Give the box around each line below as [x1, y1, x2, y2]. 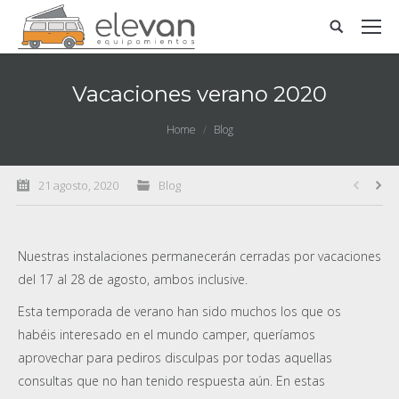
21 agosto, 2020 [38, 177, 118, 193]
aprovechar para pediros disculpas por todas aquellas [18, 349, 332, 366]
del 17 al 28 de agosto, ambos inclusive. [18, 271, 248, 288]
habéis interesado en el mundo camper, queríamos [18, 326, 315, 343]
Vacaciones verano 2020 [72, 81, 327, 107]
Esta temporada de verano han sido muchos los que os [18, 303, 341, 320]
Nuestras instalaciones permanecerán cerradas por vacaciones [18, 248, 381, 265]
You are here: [18, 120, 94, 137]
